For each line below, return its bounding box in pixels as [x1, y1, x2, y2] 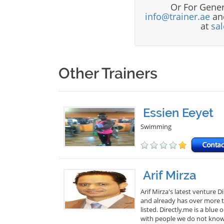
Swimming [140, 122, 171, 131]
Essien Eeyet [143, 105, 213, 120]
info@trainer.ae [144, 10, 210, 22]
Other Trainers [58, 64, 157, 82]
